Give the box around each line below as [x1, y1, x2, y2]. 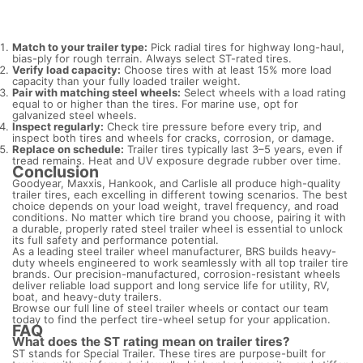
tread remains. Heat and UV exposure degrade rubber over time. [12, 154, 341, 168]
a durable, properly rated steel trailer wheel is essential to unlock [12, 222, 343, 236]
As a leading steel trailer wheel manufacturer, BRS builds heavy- [12, 245, 336, 258]
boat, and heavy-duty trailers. [12, 290, 162, 304]
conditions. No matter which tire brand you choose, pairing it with [12, 211, 346, 224]
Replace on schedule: [12, 143, 124, 156]
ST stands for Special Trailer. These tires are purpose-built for [12, 347, 326, 361]
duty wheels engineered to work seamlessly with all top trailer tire [12, 256, 348, 270]
